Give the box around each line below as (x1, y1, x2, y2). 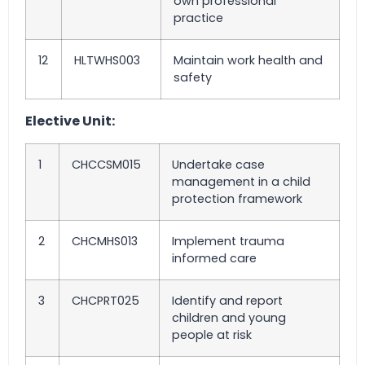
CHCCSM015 (72, 156, 141, 173)
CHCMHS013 (72, 232, 138, 249)
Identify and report (172, 292, 283, 309)
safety (174, 69, 212, 86)
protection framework (172, 190, 302, 207)
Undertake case (172, 156, 265, 173)
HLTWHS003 (74, 52, 140, 69)
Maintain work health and (174, 52, 323, 69)
